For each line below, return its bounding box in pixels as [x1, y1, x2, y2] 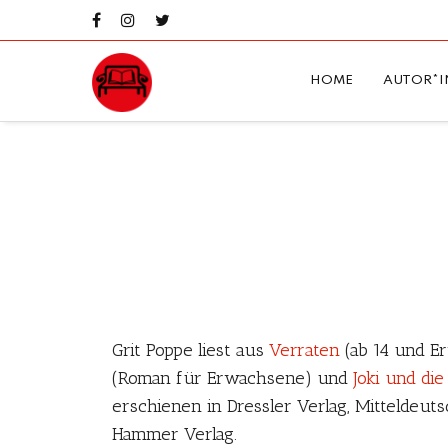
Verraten [269, 339, 340, 361]
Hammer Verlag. [112, 423, 237, 445]
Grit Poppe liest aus [112, 339, 269, 361]
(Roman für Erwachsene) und [112, 367, 353, 389]
